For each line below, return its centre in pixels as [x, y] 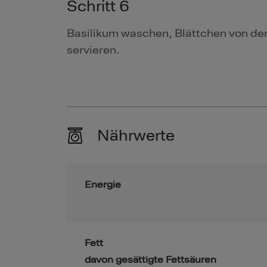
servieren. [93, 50]
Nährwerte [136, 136]
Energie [103, 185]
